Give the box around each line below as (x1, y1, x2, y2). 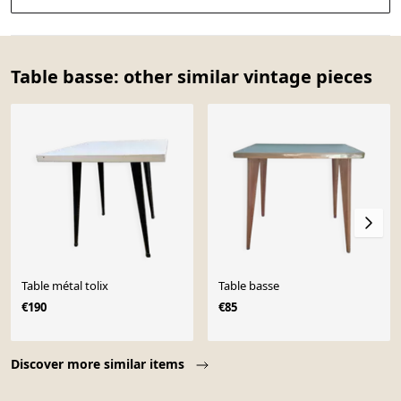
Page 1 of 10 (10, 341, 93, 362)
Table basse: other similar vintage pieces (11, 64, 372, 89)
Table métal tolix (21, 277, 108, 294)
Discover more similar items (11, 355, 188, 373)
